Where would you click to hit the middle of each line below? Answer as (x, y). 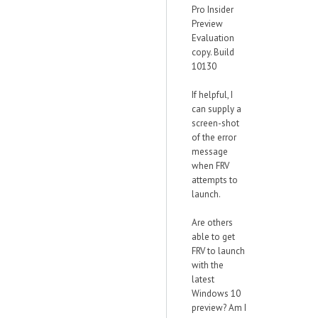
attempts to (215, 180)
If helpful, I (212, 95)
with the (208, 265)
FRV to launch (218, 251)
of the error (214, 137)
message (210, 152)
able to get (213, 237)
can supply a (216, 109)
